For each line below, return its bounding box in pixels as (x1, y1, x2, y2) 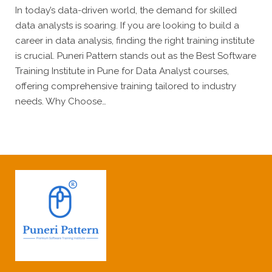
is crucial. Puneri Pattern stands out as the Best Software (15, 50, 256, 61)
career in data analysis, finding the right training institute (15, 35, 254, 46)
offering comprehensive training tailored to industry (15, 81, 236, 92)
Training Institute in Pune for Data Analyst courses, (15, 66, 229, 76)
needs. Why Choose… (15, 96, 106, 107)
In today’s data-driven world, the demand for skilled (15, 5, 237, 16)
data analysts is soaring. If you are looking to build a (15, 20, 239, 31)
